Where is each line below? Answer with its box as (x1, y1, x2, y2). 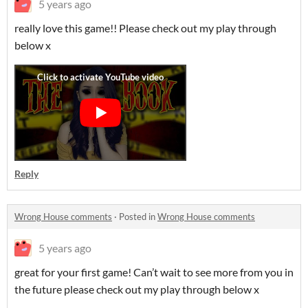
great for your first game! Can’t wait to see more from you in (14, 265, 294, 278)
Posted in (119, 211, 157, 222)
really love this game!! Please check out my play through (14, 21, 276, 34)
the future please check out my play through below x (14, 283, 261, 296)
